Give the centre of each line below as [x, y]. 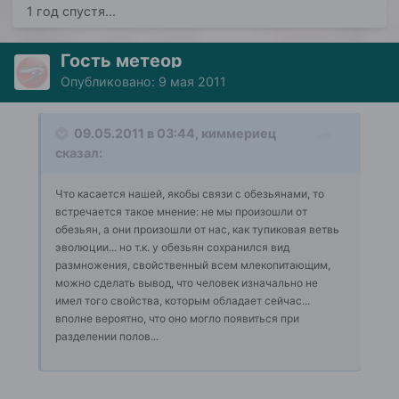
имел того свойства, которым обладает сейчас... [183, 301]
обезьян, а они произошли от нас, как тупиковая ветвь [197, 230]
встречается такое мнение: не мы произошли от [181, 212]
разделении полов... [107, 337]
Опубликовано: [110, 82]
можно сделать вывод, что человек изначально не [187, 283]
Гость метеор [122, 61]
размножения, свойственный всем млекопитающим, [193, 265]
